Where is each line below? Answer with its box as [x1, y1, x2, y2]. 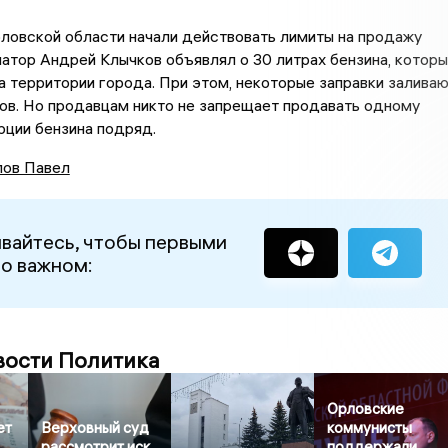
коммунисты [327, 417, 413, 437]
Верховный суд [41, 417, 150, 437]
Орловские [327, 398, 405, 418]
